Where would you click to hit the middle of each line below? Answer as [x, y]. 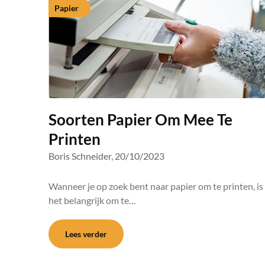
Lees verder [86, 234]
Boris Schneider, [81, 156]
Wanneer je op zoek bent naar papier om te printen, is [156, 186]
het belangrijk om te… [92, 200]
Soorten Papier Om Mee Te [140, 119]
